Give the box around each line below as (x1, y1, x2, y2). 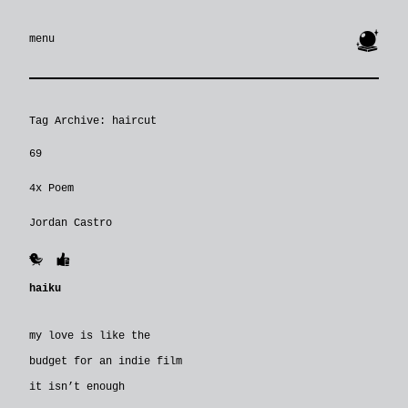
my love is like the (29, 330, 150, 343)
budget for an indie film (29, 355, 182, 369)
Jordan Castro (29, 217, 112, 230)
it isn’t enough (29, 381, 125, 394)
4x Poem (29, 182, 74, 196)
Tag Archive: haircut (29, 115, 157, 128)
